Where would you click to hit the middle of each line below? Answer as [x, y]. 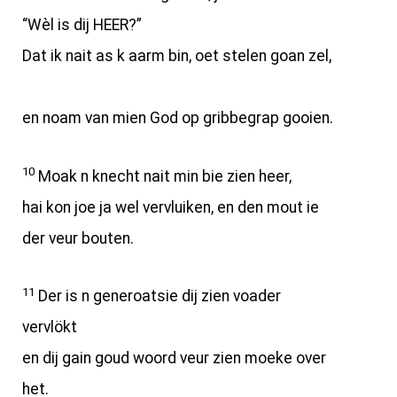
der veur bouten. [78, 238]
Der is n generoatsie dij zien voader [158, 296]
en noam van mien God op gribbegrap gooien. [178, 118]
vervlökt [50, 327]
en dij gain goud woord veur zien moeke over [174, 358]
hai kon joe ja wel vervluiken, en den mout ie [171, 207]
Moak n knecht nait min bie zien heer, [163, 176]
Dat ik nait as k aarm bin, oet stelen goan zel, [177, 56]
